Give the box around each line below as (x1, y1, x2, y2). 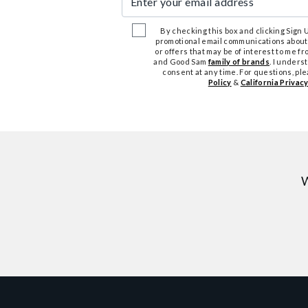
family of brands (208, 57, 269, 66)
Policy (208, 78, 232, 87)
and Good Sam (153, 57, 208, 66)
